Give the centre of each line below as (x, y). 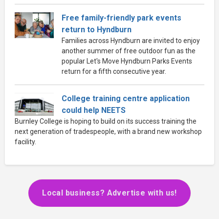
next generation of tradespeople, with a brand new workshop (108, 131)
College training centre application (126, 98)
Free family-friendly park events (121, 18)
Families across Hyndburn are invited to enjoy (131, 40)
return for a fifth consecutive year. (114, 71)
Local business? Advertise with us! (109, 193)
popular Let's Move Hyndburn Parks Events (127, 61)
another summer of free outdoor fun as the (129, 51)
